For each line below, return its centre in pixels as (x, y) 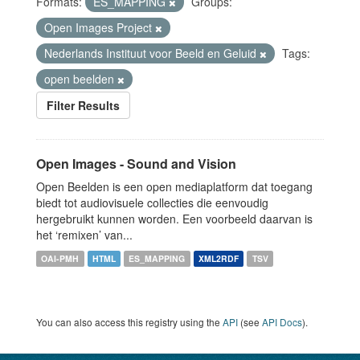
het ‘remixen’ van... (84, 235)
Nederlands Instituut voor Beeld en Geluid (152, 53)
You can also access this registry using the (129, 322)
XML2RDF (219, 258)
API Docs (282, 322)
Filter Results (83, 105)
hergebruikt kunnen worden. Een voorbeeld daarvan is (174, 219)
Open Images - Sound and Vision (136, 164)
